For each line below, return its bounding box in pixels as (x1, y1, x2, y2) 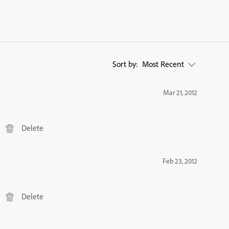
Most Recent (142, 59, 186, 69)
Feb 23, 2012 (163, 156, 197, 166)
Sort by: (112, 59, 140, 69)
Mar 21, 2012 (163, 88, 197, 98)
